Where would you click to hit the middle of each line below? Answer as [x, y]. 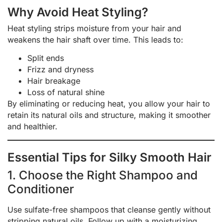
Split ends [46, 58]
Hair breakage [54, 81]
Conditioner [41, 189]
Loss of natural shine [66, 92]
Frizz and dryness [60, 70]
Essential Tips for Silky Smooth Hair [110, 157]
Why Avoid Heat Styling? [78, 12]
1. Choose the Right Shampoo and [103, 175]
